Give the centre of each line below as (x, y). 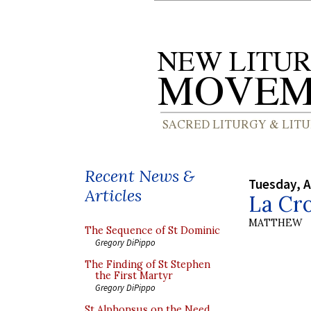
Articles (113, 195)
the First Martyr (134, 276)
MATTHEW (275, 222)
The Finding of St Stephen (148, 264)
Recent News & (140, 176)
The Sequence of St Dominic (152, 230)
